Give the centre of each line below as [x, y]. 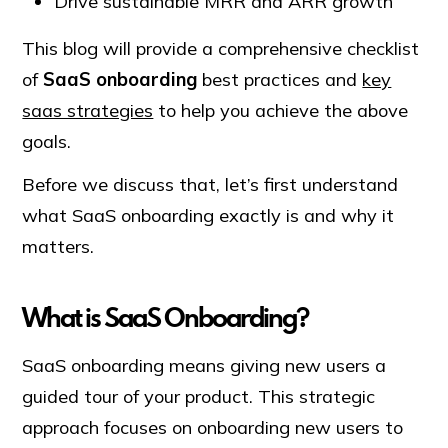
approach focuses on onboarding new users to [213, 428]
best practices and [282, 79]
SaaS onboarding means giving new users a [204, 366]
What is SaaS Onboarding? [165, 317]
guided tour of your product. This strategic [199, 397]
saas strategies [88, 110]
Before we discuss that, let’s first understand [210, 184]
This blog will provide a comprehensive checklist [221, 48]
